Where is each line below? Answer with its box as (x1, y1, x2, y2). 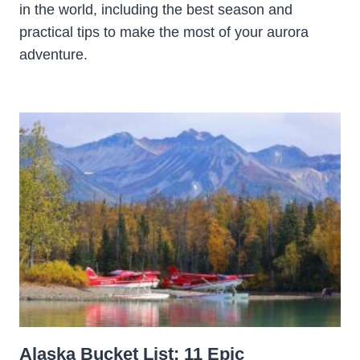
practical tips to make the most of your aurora (19, 24, 309, 41)
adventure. (19, 47, 88, 63)
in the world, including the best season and (19, 2, 292, 18)
